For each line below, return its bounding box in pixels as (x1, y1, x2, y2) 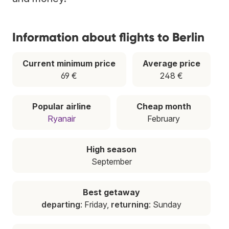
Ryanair (47, 113, 76, 124)
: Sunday (149, 199, 181, 210)
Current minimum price (22, 58, 116, 68)
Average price (142, 58, 200, 68)
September (91, 156, 132, 167)
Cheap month (136, 101, 191, 111)
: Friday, (80, 199, 111, 210)
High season (86, 144, 136, 154)
